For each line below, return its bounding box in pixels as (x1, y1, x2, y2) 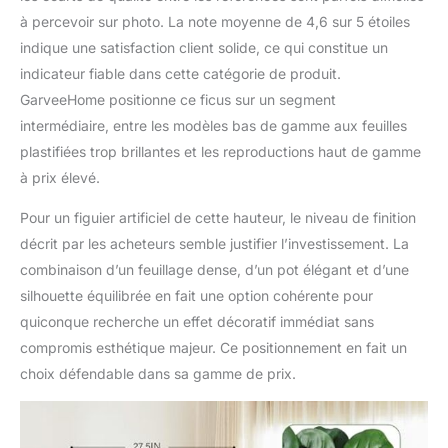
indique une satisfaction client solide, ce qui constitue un (20, 39, 388, 57)
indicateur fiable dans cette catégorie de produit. (20, 65, 341, 83)
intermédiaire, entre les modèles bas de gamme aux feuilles (20, 117, 407, 135)
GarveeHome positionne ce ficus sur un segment (20, 91, 336, 109)
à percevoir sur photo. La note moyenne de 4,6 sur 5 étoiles (20, 13, 410, 31)
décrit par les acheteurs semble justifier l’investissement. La (20, 235, 409, 253)
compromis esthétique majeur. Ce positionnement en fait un (20, 339, 407, 357)
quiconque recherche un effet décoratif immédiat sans (20, 313, 374, 331)
